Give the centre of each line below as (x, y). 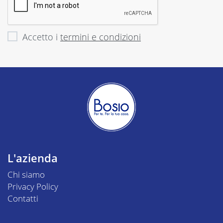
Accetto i (41, 37)
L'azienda (33, 158)
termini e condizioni (101, 37)
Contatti (23, 198)
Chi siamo (26, 174)
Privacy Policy (33, 186)
